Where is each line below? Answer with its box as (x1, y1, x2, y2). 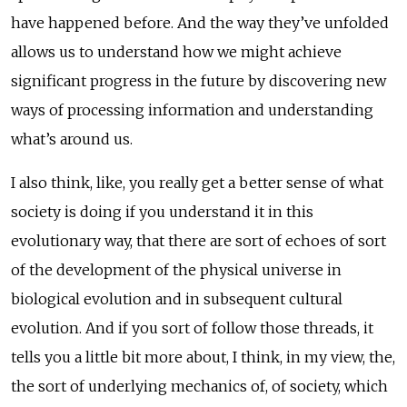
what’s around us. (11, 129, 133, 148)
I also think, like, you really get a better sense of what (11, 173, 383, 192)
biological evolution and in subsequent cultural (11, 289, 342, 308)
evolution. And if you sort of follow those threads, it (11, 318, 373, 337)
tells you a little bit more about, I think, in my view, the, (11, 347, 395, 366)
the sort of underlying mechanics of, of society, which (11, 376, 388, 395)
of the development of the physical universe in (11, 260, 342, 279)
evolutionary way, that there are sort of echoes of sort (11, 231, 386, 250)
